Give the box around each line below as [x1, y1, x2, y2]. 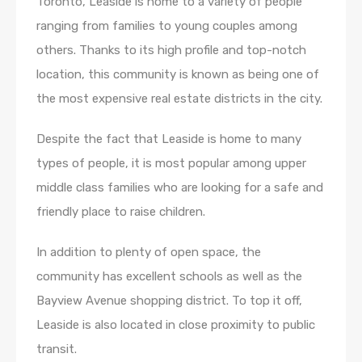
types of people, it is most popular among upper [36, 156, 306, 171]
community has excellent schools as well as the [36, 269, 302, 284]
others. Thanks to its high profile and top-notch [36, 43, 306, 58]
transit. [36, 342, 77, 357]
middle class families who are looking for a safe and [36, 180, 323, 196]
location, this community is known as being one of [36, 67, 319, 82]
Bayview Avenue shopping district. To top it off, [36, 293, 302, 309]
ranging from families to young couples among [36, 19, 297, 34]
